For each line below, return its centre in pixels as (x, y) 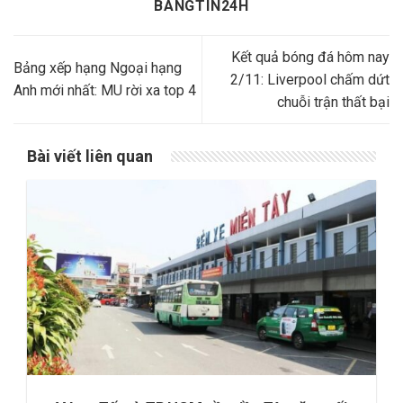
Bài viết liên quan (90, 156)
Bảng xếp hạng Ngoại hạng (98, 68)
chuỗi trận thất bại (333, 102)
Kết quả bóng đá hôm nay (310, 57)
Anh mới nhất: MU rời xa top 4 (105, 91)
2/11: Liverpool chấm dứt (310, 79)
